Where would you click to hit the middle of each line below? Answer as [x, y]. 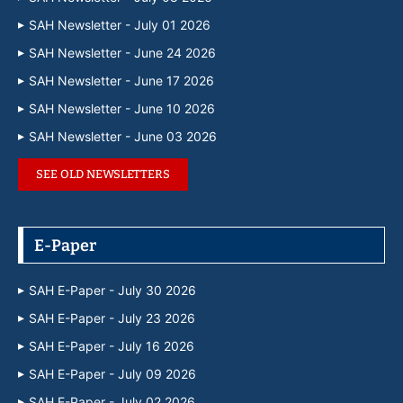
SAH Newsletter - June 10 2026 [122, 108]
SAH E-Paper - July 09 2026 [112, 373]
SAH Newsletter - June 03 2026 [123, 136]
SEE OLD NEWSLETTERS [103, 174]
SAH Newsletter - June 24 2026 [122, 52]
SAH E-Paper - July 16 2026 [112, 345]
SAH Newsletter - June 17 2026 [121, 80]
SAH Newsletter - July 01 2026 [120, 24]
